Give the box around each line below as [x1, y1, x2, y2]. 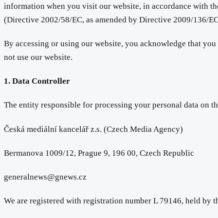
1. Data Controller [4, 76, 70, 86]
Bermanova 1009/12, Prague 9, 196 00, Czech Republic [4, 148, 194, 158]
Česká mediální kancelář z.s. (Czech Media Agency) [4, 124, 183, 134]
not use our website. [4, 52, 73, 62]
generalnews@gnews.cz [4, 172, 87, 182]
